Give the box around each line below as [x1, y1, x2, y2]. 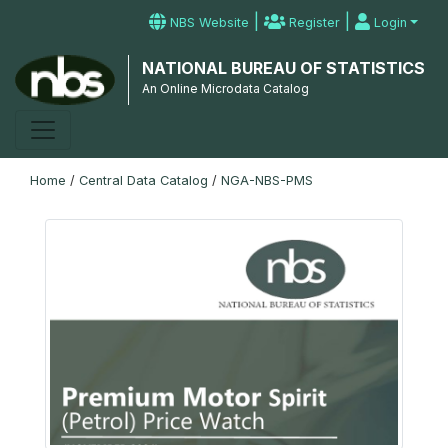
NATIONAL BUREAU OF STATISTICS [141, 58, 425, 78]
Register [285, 15, 341, 30]
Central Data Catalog [79, 173, 208, 188]
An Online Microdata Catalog [141, 81, 309, 96]
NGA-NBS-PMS [221, 173, 313, 188]
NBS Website [166, 15, 250, 30]
